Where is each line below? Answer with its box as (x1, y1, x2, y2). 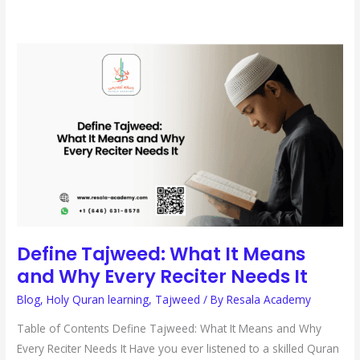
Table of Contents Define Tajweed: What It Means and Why (17, 320, 322, 336)
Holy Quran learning (47, 291, 149, 307)
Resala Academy (227, 291, 312, 307)
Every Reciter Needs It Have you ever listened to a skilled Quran (17, 340, 340, 356)
